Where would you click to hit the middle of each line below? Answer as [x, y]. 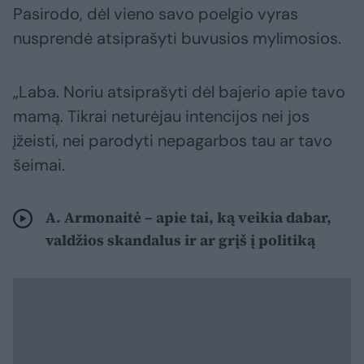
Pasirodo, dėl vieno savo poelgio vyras [156, 13]
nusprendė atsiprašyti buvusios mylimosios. [177, 38]
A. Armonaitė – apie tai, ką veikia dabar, [188, 217]
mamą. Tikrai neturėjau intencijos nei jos [161, 116]
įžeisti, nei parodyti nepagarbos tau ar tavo [173, 140]
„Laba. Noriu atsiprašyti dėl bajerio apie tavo [179, 91]
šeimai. [39, 165]
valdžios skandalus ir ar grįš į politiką [180, 240]
